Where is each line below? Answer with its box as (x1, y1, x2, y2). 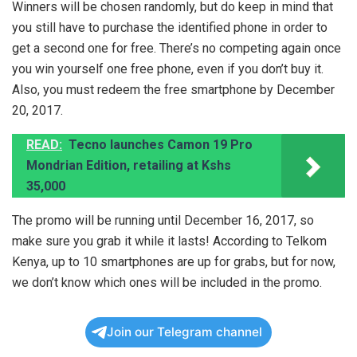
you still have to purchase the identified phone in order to (12, 20, 328, 36)
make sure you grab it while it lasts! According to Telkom (12, 233, 327, 249)
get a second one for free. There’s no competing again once (12, 41, 341, 57)
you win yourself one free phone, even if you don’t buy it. (12, 61, 324, 77)
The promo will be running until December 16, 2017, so (12, 213, 314, 229)
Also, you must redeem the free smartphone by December (12, 82, 335, 98)
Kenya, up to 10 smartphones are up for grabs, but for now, (12, 254, 335, 270)
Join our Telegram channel (107, 324, 262, 340)
